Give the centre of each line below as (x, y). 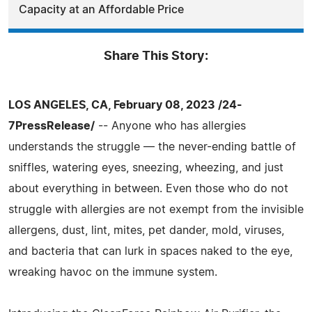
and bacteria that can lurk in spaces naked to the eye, (150, 251)
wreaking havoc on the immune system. (113, 272)
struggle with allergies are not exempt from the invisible (156, 209)
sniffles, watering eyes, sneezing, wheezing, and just (146, 167)
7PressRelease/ (52, 126)
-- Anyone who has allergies (170, 126)
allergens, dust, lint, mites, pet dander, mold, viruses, (146, 230)
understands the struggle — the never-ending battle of (152, 147)
